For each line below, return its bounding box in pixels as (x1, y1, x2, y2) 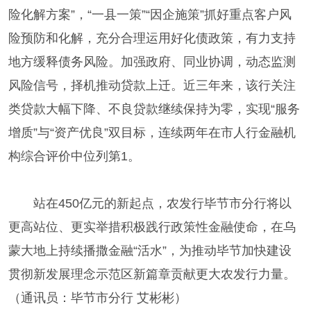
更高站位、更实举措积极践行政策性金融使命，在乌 (8, 219, 296, 234)
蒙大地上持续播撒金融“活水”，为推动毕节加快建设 (8, 243, 292, 258)
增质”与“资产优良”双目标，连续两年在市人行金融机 (8, 125, 296, 140)
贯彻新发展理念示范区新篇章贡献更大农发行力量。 (8, 267, 296, 281)
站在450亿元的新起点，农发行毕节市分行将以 (8, 196, 292, 210)
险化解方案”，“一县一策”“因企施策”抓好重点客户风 (8, 7, 292, 22)
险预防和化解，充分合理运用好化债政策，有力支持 (8, 31, 296, 45)
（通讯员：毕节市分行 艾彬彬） (8, 290, 187, 305)
